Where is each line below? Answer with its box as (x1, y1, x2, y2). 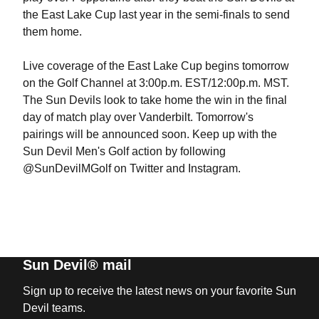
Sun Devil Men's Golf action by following (22, 145, 226, 157)
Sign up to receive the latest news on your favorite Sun (22, 285, 296, 297)
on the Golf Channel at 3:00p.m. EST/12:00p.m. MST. (22, 77, 289, 89)
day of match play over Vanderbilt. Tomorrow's (22, 111, 253, 123)
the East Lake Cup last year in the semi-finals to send (22, 9, 290, 21)
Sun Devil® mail (22, 257, 132, 273)
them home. (22, 26, 82, 38)
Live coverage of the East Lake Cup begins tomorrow (22, 60, 289, 72)
